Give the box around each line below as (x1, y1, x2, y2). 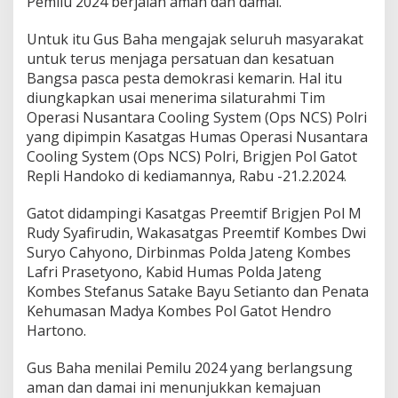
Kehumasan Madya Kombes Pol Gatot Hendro (27, 301, 331, 321)
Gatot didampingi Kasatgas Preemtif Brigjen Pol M (27, 203, 362, 223)
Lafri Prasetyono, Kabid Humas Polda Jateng (27, 262, 322, 282)
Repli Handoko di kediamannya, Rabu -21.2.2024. (27, 166, 346, 186)
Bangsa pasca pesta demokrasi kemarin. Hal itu (27, 68, 342, 88)
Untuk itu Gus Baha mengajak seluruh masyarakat (27, 29, 363, 49)
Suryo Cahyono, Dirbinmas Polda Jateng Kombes (27, 243, 351, 262)
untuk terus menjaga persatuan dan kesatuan (27, 49, 334, 68)
